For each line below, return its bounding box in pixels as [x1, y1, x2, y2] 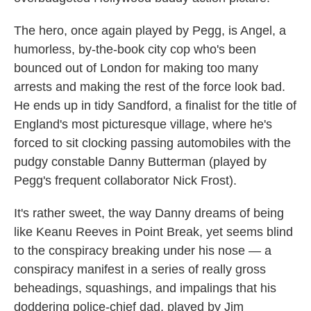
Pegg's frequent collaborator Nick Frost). [14, 174, 237, 187]
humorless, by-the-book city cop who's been [14, 42, 256, 56]
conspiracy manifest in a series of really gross [14, 262, 266, 276]
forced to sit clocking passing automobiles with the [14, 136, 291, 150]
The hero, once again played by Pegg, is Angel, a [14, 24, 286, 37]
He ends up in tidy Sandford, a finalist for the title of [14, 99, 296, 112]
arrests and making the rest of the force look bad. [14, 80, 285, 94]
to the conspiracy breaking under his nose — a [14, 244, 271, 258]
